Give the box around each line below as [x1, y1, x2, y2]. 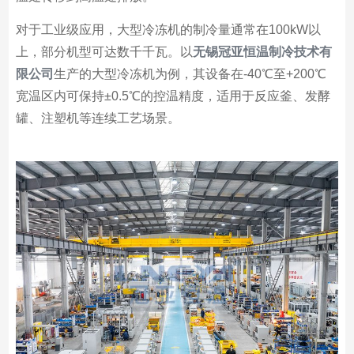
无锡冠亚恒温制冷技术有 [192, 45, 332, 58]
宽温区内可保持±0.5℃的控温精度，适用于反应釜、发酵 [15, 89, 330, 103]
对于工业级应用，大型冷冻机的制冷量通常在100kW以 [15, 23, 321, 36]
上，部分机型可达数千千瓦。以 [15, 45, 193, 58]
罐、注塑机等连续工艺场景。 [15, 111, 180, 125]
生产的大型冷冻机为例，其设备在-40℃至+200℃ [53, 67, 326, 81]
